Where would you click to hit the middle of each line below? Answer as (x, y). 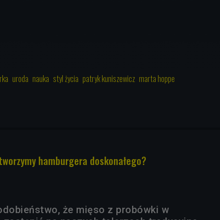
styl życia (66, 78)
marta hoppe (157, 78)
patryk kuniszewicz (109, 78)
